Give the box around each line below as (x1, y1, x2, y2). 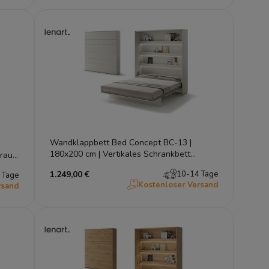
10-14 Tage (176, 168, 218, 180)
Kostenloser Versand (138, 179, 218, 190)
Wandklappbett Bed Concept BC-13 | (50, 136, 192, 148)
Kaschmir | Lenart (50, 159, 116, 171)
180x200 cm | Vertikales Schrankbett (50, 148, 191, 160)
